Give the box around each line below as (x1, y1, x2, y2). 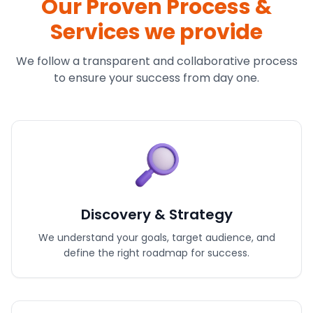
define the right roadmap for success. (64, 246, 249, 260)
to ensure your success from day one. (54, 70, 259, 86)
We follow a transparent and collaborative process (15, 53, 298, 69)
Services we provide (50, 17, 263, 47)
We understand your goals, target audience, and (38, 231, 275, 245)
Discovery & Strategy (80, 205, 233, 224)
